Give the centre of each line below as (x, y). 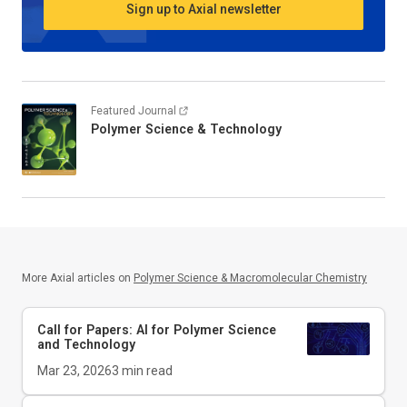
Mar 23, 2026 (74, 371)
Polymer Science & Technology (186, 129)
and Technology (86, 345)
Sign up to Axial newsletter (203, 10)
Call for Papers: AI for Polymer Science (157, 330)
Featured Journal (134, 110)
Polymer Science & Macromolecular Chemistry (250, 278)
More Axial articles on (76, 278)
